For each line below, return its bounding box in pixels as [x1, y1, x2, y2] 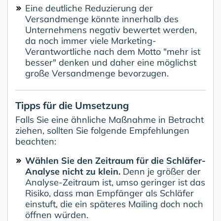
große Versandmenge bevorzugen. [25, 68, 169, 79]
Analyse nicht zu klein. [25, 166, 120, 178]
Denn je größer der [120, 166, 201, 178]
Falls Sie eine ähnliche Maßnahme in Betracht [15, 114, 204, 126]
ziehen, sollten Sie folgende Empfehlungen [15, 125, 189, 137]
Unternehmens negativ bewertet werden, [25, 24, 197, 36]
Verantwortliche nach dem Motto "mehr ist [25, 46, 200, 58]
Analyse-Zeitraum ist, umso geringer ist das [25, 177, 205, 188]
